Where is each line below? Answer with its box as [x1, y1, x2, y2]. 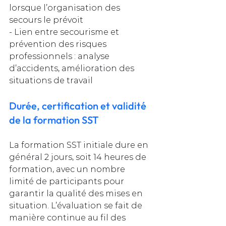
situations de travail [9, 75, 93, 85]
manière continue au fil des [9, 212, 128, 222]
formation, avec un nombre [9, 164, 127, 174]
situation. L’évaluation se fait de [9, 200, 144, 210]
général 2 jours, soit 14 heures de [9, 152, 148, 162]
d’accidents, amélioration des [9, 63, 136, 73]
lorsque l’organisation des [9, 3, 122, 13]
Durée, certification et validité [9, 99, 148, 112]
